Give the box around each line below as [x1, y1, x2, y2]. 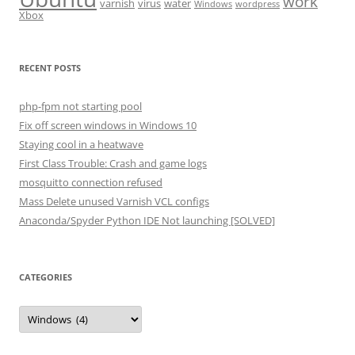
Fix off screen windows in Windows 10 [19, 117, 197, 132]
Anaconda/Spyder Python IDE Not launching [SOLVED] [19, 212, 275, 227]
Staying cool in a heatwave [19, 136, 143, 151]
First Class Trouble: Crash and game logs [19, 155, 207, 170]
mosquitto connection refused [19, 174, 162, 189]
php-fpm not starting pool [19, 98, 142, 113]
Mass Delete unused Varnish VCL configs [19, 193, 209, 208]
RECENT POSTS [19, 61, 81, 74]
